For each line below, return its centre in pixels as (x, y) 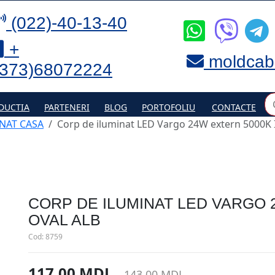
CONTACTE (234, 107)
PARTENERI (67, 107)
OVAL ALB (64, 220)
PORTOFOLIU (168, 107)
